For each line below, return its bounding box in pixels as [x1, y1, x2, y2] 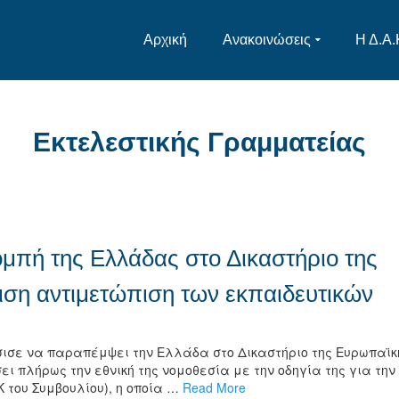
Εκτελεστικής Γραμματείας [33, 127, 366, 157]
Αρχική [143, 32, 187, 47]
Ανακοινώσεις [223, 32, 311, 47]
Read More [183, 379, 246, 396]
